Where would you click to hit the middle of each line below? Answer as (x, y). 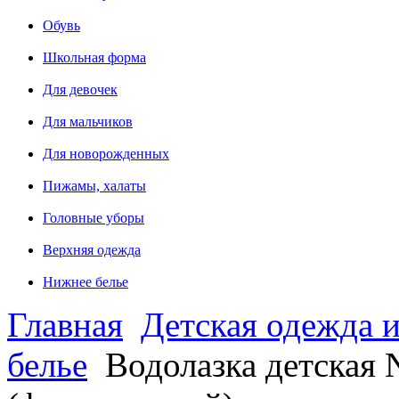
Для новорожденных (106, 153)
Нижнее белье (85, 281)
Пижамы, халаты (94, 185)
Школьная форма (94, 57)
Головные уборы (94, 217)
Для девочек (80, 89)
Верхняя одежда (92, 249)
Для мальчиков (88, 121)
